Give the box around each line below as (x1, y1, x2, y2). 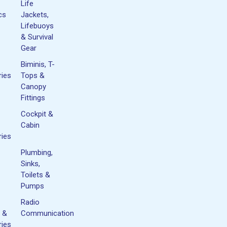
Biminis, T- (21, 59, 55, 69)
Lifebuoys (21, 21, 54, 30)
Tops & (21, 70, 45, 80)
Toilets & (21, 170, 51, 179)
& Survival (21, 32, 54, 42)
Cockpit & (21, 109, 54, 119)
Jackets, (21, 10, 49, 19)
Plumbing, (21, 147, 53, 157)
